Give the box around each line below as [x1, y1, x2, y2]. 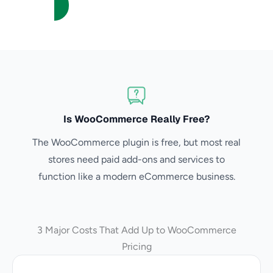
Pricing [121, 241, 152, 252]
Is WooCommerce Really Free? [63, 113, 210, 126]
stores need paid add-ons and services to [48, 154, 225, 165]
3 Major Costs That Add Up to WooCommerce [37, 224, 236, 236]
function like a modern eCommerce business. [38, 171, 235, 182]
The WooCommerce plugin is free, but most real [32, 136, 241, 148]
